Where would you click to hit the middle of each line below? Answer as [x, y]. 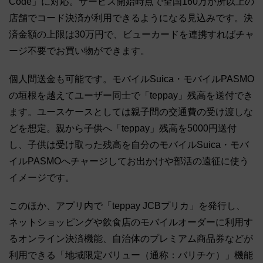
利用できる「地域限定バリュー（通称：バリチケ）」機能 [131, 255]
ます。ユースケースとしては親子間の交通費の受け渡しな [131, 112]
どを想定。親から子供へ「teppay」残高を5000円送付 [123, 129]
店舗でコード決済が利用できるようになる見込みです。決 [131, 18]
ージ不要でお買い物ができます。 [79, 51]
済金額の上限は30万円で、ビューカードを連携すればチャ [131, 35]
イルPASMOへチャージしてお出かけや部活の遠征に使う [129, 161]
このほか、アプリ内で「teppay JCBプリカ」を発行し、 [127, 206]
